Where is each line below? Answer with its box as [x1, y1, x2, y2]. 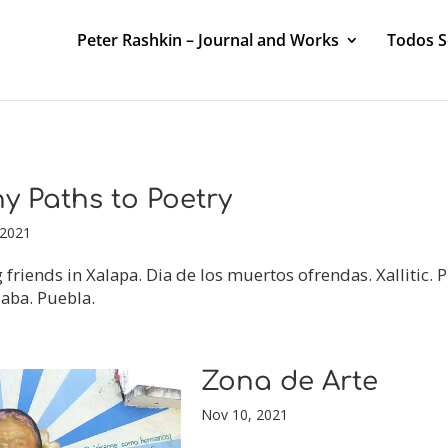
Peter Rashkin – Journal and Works [77, 29, 339, 51]
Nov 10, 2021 [200, 405, 288, 424]
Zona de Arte [200, 367, 378, 396]
